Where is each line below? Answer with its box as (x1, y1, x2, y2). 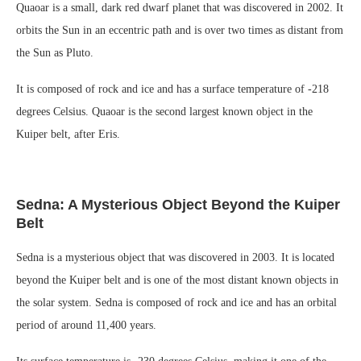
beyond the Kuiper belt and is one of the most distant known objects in (16, 273, 338, 286)
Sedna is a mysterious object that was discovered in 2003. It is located (16, 251, 334, 263)
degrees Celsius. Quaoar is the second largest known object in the (16, 105, 313, 118)
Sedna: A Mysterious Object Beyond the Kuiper (16, 196, 340, 213)
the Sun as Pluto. (16, 46, 93, 59)
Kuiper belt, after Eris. (16, 127, 120, 140)
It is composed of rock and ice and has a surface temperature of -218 (16, 82, 329, 95)
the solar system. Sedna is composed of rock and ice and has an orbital (16, 296, 337, 309)
